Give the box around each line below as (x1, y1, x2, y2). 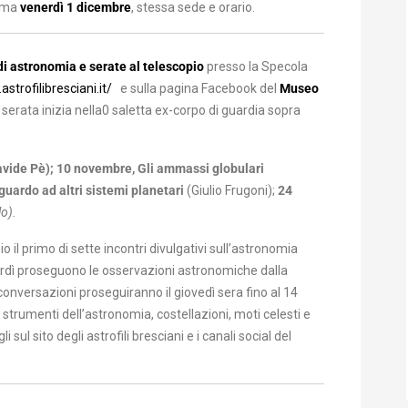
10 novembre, (56, 161, 138, 176)
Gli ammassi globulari (138, 161, 264, 176)
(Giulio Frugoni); (187, 183, 278, 198)
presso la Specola (204, 59, 308, 74)
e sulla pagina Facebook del (112, 81, 280, 96)
